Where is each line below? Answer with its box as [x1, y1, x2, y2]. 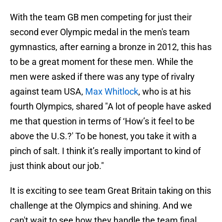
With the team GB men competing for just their [10, 12, 192, 23]
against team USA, [10, 86, 85, 97]
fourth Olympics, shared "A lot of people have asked [10, 101, 211, 112]
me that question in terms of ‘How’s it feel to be [10, 116, 195, 127]
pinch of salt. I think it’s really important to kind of [10, 146, 201, 157]
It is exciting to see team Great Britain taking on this [10, 185, 211, 196]
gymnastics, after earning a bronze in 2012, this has [10, 42, 212, 53]
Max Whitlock [85, 86, 138, 97]
